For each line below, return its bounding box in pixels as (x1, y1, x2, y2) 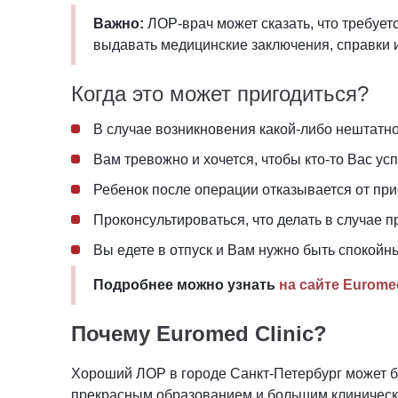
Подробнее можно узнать (93, 276, 275, 292)
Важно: (93, 15, 144, 31)
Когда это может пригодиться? (71, 81, 369, 106)
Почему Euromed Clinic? (71, 321, 327, 346)
